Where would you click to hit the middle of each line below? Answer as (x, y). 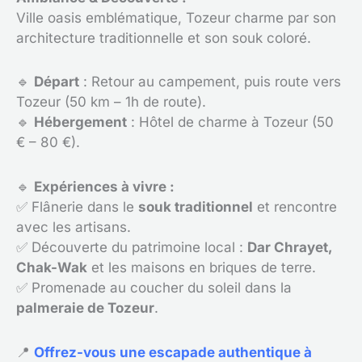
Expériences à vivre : (104, 187)
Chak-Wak (52, 267)
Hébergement (80, 122)
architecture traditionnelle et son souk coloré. (164, 38)
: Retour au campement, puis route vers (210, 82)
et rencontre (295, 207)
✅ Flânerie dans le (77, 207)
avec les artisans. (74, 227)
